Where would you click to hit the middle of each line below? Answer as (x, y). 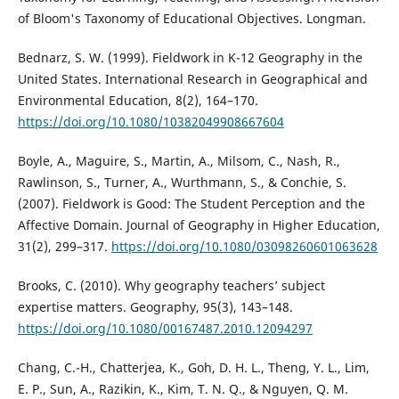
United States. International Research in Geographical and (192, 79)
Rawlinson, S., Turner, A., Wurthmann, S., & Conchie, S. (182, 183)
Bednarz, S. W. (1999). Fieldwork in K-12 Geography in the (190, 58)
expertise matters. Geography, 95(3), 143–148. (155, 307)
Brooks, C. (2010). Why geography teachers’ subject (171, 286)
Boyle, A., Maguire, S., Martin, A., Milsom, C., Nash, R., (179, 161)
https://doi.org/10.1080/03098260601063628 (244, 247)
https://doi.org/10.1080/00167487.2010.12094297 (165, 329)
